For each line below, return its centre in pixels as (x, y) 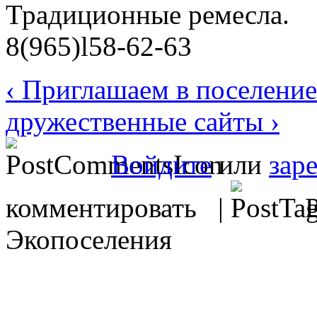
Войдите (161, 164)
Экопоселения (89, 239)
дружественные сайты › (143, 121)
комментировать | (118, 207)
